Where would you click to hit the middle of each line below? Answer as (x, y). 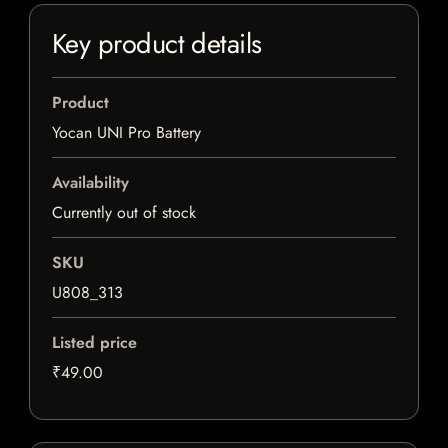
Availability (90, 183)
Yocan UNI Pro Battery (126, 133)
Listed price (94, 343)
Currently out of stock (124, 213)
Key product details (157, 44)
